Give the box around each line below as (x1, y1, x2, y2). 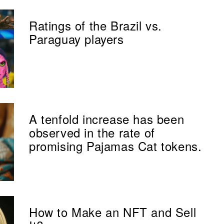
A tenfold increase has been (29, 109, 184, 127)
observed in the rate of (29, 123, 155, 141)
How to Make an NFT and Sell (29, 203, 196, 221)
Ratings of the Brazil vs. (29, 16, 162, 34)
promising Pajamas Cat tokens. (29, 136, 202, 154)
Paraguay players (29, 30, 124, 48)
